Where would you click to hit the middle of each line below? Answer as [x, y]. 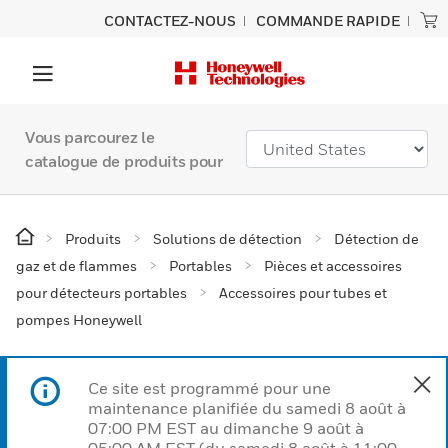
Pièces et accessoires [333, 265]
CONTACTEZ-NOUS [170, 20]
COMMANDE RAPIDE [328, 20]
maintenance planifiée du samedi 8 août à [247, 408]
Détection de [376, 238]
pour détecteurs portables [101, 292]
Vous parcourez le [90, 137]
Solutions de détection [227, 238]
